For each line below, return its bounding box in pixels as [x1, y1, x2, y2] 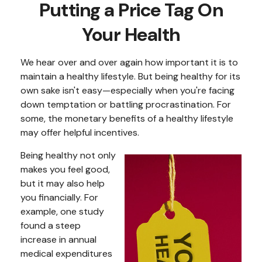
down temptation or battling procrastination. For [20, 98, 231, 111]
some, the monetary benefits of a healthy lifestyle [20, 112, 233, 125]
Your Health [82, 22, 180, 47]
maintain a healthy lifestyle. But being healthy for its [20, 70, 240, 82]
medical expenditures [20, 247, 112, 260]
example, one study [20, 205, 104, 218]
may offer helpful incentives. [20, 126, 139, 139]
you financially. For [20, 191, 98, 204]
